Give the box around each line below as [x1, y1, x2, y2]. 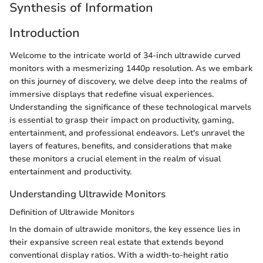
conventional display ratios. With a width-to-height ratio [9, 249, 228, 261]
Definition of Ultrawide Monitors [9, 206, 134, 218]
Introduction [9, 25, 80, 41]
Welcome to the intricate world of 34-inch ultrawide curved [9, 49, 241, 61]
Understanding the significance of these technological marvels [9, 101, 251, 113]
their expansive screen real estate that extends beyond [9, 236, 224, 248]
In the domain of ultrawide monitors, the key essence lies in [9, 223, 240, 235]
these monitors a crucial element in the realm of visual [9, 153, 221, 164]
